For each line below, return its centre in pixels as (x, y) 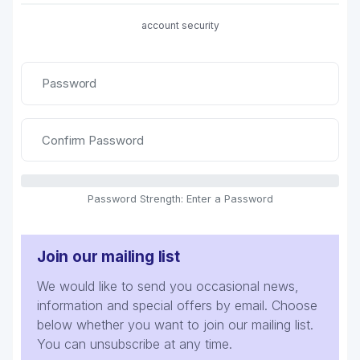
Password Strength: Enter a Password (180, 199)
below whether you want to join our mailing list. (175, 325)
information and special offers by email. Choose (177, 306)
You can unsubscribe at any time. (135, 344)
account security (180, 25)
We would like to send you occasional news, (168, 286)
